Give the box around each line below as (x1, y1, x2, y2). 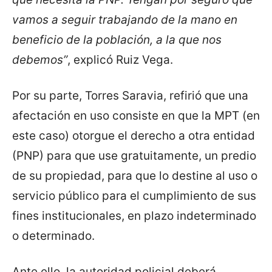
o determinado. (12, 229, 95, 243)
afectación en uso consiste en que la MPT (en (12, 109, 260, 123)
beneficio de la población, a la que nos (12, 33, 222, 47)
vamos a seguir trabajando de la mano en (12, 13, 237, 27)
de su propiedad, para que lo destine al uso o (12, 169, 257, 183)
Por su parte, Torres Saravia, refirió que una (12, 89, 248, 103)
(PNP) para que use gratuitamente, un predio (12, 149, 256, 163)
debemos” (12, 53, 67, 67)
